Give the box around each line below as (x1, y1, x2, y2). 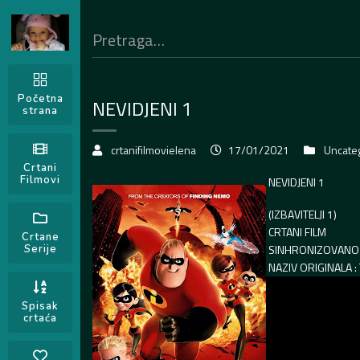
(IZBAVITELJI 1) (266, 205, 337, 223)
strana (22, 104, 58, 118)
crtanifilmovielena (111, 141, 196, 158)
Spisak (22, 299, 59, 313)
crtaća (23, 311, 57, 325)
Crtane (21, 230, 59, 244)
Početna (17, 92, 63, 106)
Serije (23, 242, 57, 256)
